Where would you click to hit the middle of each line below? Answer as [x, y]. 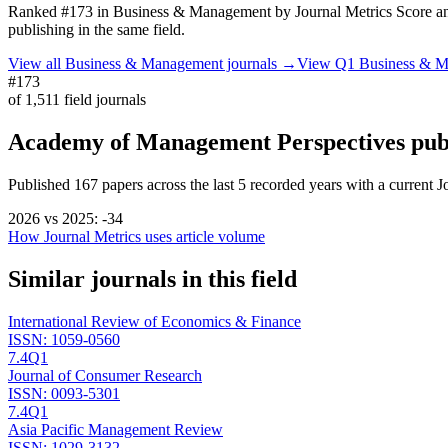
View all [36, 64]
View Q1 [328, 64]
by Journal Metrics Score [351, 12]
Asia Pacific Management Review [115, 429]
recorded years [294, 184]
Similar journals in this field [152, 278]
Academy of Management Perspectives [206, 142]
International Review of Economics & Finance [154, 321]
